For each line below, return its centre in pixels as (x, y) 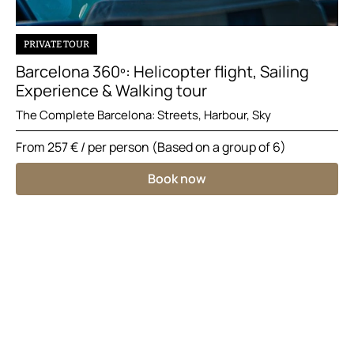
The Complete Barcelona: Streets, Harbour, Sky (143, 115)
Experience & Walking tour (111, 90)
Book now (177, 178)
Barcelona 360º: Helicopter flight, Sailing (162, 71)
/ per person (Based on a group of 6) (182, 147)
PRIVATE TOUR (56, 44)
